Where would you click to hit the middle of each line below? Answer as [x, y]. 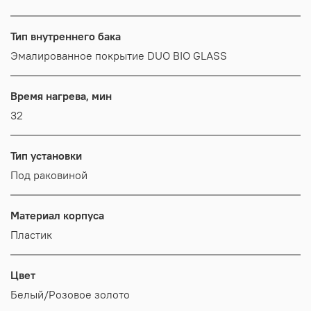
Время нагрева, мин [61, 95]
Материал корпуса [57, 215]
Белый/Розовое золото [70, 294]
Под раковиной [49, 175]
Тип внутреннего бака [66, 36]
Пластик [31, 234]
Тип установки [46, 155]
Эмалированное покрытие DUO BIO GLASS [119, 55]
